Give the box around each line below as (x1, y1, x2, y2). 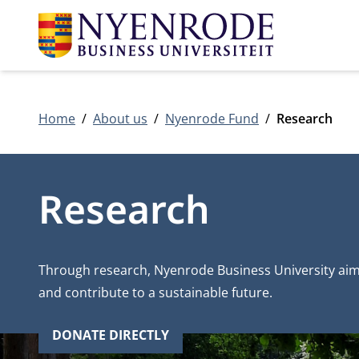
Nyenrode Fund (165, 110, 259, 127)
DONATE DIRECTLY (51, 326, 169, 344)
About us (93, 110, 147, 127)
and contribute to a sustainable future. (38, 284, 272, 301)
